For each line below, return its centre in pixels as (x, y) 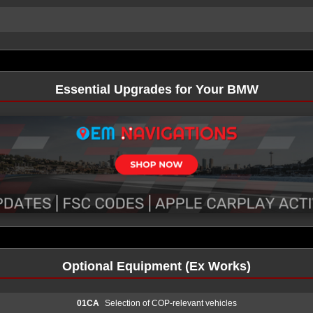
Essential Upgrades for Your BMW (156, 89)
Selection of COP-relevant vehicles (170, 303)
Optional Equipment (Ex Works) (156, 266)
